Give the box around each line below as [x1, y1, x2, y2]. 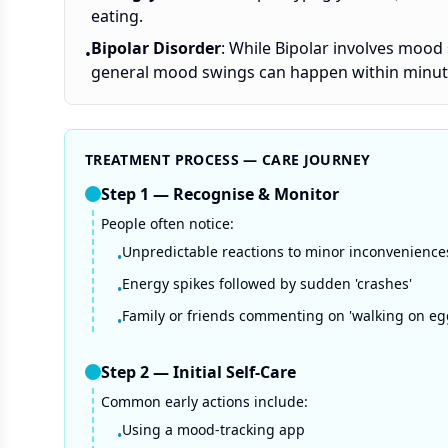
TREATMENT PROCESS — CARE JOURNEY [85, 150, 371, 169]
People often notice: [101, 214, 234, 233]
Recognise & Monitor [173, 183, 339, 205]
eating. [91, 5, 143, 27]
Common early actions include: [101, 392, 308, 411]
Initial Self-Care [173, 361, 296, 383]
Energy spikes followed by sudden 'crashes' [122, 274, 412, 293]
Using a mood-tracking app [122, 420, 305, 439]
